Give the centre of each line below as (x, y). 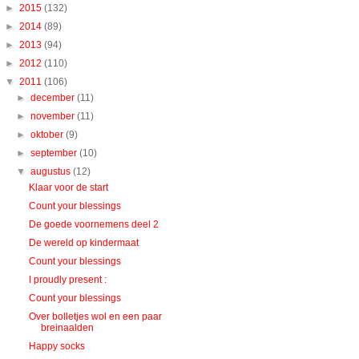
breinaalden (67, 328)
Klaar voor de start (68, 188)
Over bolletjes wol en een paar (95, 317)
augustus (52, 172)
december (54, 98)
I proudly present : (67, 280)
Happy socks (56, 347)
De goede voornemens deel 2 (93, 225)
